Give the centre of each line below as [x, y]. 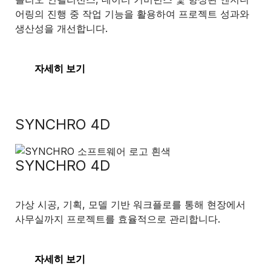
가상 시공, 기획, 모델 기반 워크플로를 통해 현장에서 [130, 204]
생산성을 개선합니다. [61, 28]
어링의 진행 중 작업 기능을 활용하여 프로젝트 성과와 [132, 14]
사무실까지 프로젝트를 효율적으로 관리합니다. [118, 219]
